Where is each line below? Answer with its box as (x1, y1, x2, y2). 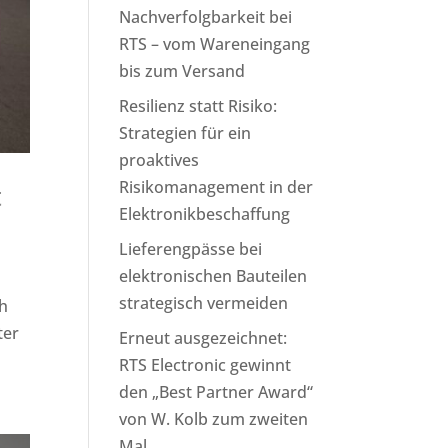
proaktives (119, 149, 200, 171)
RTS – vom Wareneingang (119, 33, 311, 55)
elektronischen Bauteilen (119, 265, 308, 287)
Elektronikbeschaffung (119, 203, 291, 225)
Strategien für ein (119, 122, 252, 144)
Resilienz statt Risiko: (119, 95, 278, 117)
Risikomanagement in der (119, 176, 314, 198)
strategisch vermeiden (119, 292, 289, 314)
